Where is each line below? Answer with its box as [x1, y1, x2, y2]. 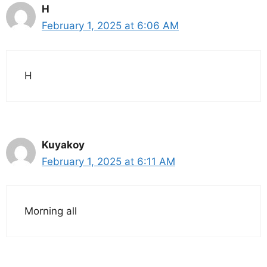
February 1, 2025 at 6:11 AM [42, 155, 175, 167]
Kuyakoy [42, 138, 85, 151]
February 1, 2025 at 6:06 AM [42, 20, 179, 32]
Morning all [24, 205, 77, 218]
